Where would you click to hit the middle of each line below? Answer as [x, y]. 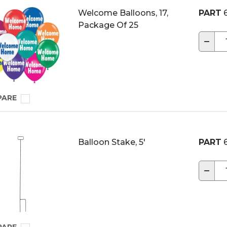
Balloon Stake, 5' [112, 142]
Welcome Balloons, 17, [123, 13]
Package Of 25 [108, 25]
